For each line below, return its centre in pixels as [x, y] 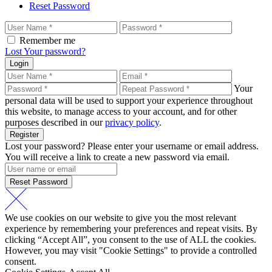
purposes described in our [55, 123]
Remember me [47, 41]
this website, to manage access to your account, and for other [121, 112]
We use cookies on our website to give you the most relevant [121, 218]
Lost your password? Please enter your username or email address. [132, 146]
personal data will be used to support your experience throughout [129, 101]
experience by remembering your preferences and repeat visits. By [131, 229]
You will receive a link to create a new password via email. [117, 157]
